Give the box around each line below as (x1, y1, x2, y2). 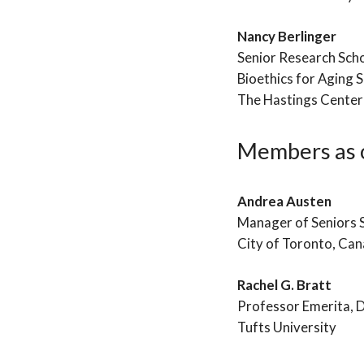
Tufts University (237, 318, 336, 336)
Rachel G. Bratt (237, 276, 331, 294)
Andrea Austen (237, 193, 331, 210)
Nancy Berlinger (237, 27, 336, 45)
